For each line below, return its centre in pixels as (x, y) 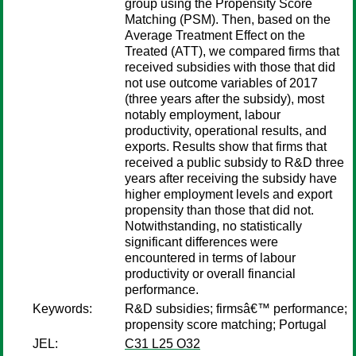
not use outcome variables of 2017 (221, 83)
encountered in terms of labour (210, 258)
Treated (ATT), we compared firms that (232, 51)
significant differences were (201, 242)
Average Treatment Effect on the (215, 35)
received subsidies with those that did (230, 67)
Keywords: (62, 309)
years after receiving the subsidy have (231, 178)
